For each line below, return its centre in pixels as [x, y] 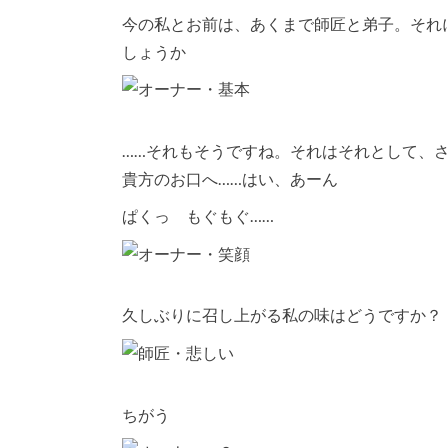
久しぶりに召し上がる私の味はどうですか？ [282, 315]
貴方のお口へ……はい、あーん [230, 178]
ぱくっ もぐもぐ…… [198, 216]
